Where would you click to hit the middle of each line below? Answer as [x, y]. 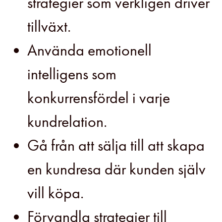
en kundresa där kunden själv [116, 169]
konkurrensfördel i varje [99, 98]
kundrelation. [67, 122]
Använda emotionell [89, 51]
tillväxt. [49, 27]
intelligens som [72, 74]
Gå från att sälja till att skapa [116, 146]
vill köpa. [55, 193]
